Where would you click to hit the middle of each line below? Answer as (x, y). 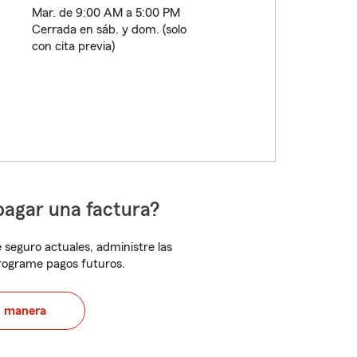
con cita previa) (73, 46)
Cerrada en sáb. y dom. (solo (109, 29)
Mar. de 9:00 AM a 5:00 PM (106, 13)
